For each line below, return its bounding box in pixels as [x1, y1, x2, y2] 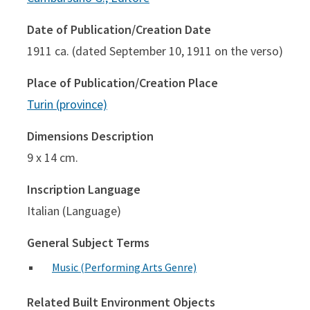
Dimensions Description [27, 127, 154, 144]
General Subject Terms [27, 234, 149, 250]
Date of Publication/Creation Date [27, 21, 211, 37]
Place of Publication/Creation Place [27, 74, 218, 91]
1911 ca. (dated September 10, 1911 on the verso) [27, 42, 283, 59]
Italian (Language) [27, 202, 121, 219]
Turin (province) [27, 95, 107, 112]
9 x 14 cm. [27, 149, 78, 165]
